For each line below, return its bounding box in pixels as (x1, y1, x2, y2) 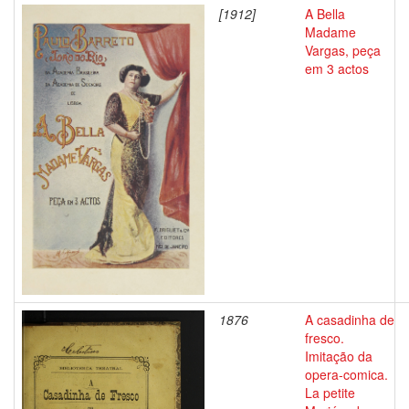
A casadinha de (305, 310, 394, 329)
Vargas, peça (305, 41, 381, 59)
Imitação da (305, 347, 372, 365)
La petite (305, 383, 355, 402)
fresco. (305, 329, 344, 347)
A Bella (305, 5, 345, 23)
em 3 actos (305, 59, 369, 78)
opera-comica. (305, 365, 388, 383)
